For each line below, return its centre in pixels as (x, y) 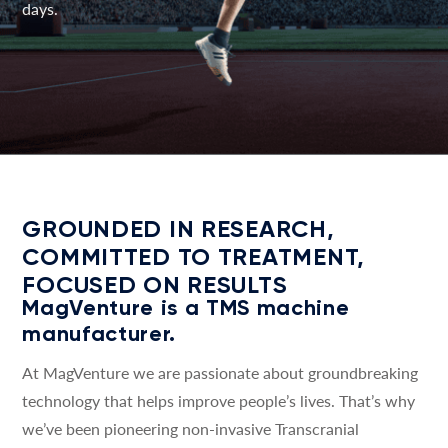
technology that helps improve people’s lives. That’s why (219, 400)
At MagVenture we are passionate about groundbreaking (220, 372)
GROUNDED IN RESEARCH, (178, 228)
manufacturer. (99, 333)
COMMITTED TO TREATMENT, (193, 256)
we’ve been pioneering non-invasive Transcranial (191, 428)
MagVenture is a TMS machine (186, 307)
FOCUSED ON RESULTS (155, 284)
